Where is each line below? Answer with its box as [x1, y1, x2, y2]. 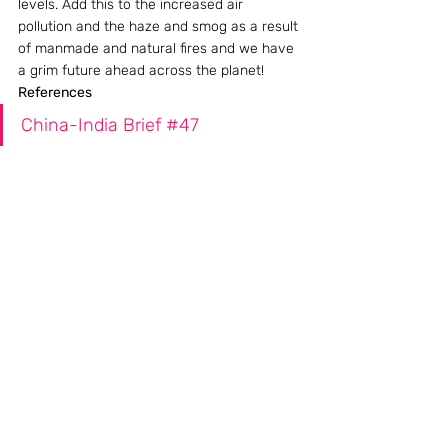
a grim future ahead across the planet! [18, 62, 264, 79]
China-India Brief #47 [21, 114, 199, 136]
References [18, 84, 92, 101]
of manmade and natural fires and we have [18, 40, 298, 57]
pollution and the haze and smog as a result [18, 18, 302, 35]
